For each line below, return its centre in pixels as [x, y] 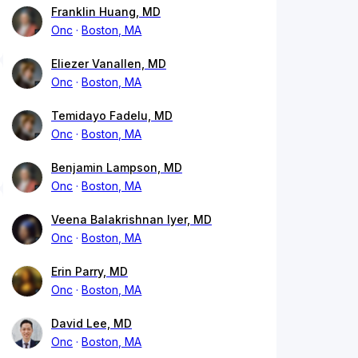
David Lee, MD [91, 324]
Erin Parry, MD [89, 272]
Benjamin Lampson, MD [117, 168]
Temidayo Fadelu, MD [112, 116]
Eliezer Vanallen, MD [109, 64]
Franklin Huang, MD [106, 12]
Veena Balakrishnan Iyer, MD [131, 220]
